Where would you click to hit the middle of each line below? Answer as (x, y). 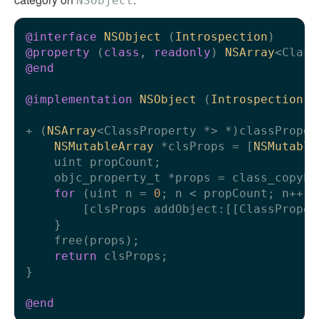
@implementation (79, 99)
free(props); (83, 240)
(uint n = (115, 193)
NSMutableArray (104, 146)
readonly (182, 52)
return (75, 256)
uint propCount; (93, 162)
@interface (61, 36)
